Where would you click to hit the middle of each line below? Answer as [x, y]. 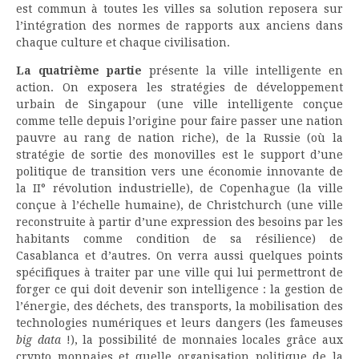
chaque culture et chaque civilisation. [123, 43]
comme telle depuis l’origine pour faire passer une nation [179, 121]
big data [41, 340]
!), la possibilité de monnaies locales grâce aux [205, 340]
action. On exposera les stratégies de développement [179, 88]
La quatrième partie [79, 71]
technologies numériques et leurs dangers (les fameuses [179, 323]
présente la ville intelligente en [242, 71]
